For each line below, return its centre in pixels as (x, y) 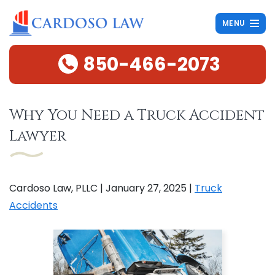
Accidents (33, 205)
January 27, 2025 (146, 188)
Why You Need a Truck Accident (137, 115)
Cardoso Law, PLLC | (57, 188)
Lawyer (38, 136)
